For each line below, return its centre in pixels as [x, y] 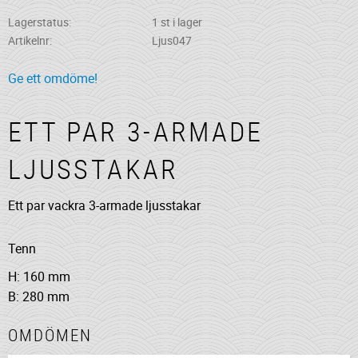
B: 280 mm [39, 296]
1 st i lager [177, 22]
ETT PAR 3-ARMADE [136, 132]
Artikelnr [29, 41]
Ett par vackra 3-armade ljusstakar [104, 205]
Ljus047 [171, 41]
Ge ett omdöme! [53, 79]
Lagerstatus [38, 22]
